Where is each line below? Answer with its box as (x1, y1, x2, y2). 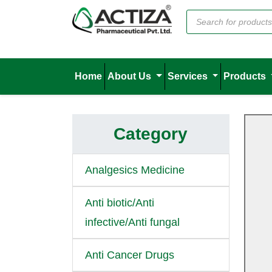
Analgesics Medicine (85, 164, 185, 176)
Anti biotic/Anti (85, 197, 154, 209)
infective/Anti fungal (85, 216, 180, 228)
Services (167, 71, 210, 81)
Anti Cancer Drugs (85, 249, 174, 261)
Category (114, 124, 188, 143)
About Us (107, 71, 154, 81)
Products (223, 71, 269, 81)
